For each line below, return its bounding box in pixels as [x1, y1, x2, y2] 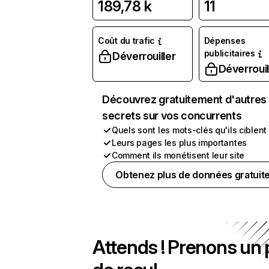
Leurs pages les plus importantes [112, 138, 247, 148]
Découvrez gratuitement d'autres [102, 93, 267, 106]
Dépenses [204, 35, 246, 46]
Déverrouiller [112, 50, 176, 62]
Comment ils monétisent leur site [112, 150, 245, 160]
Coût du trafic [98, 35, 156, 46]
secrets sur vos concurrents [102, 109, 242, 122]
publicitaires [204, 48, 255, 58]
